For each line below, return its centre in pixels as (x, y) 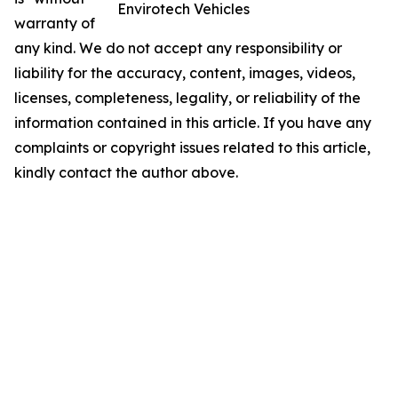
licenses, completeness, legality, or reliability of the (187, 98)
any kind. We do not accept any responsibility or (178, 48)
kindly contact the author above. (126, 173)
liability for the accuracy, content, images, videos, (185, 73)
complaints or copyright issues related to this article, (192, 148)
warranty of (55, 24)
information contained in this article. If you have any (193, 123)
